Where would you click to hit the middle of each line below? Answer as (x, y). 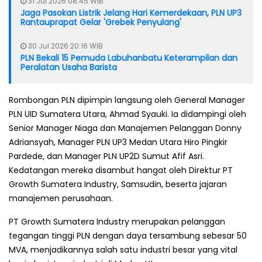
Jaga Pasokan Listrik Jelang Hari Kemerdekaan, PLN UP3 (131, 13)
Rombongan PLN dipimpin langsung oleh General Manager (127, 100)
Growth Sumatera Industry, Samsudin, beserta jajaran (118, 184)
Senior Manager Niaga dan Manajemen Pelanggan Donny (125, 128)
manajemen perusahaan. (61, 198)
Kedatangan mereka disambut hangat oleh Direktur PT (121, 170)
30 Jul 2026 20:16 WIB (65, 46)
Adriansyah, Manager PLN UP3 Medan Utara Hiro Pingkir (118, 142)
